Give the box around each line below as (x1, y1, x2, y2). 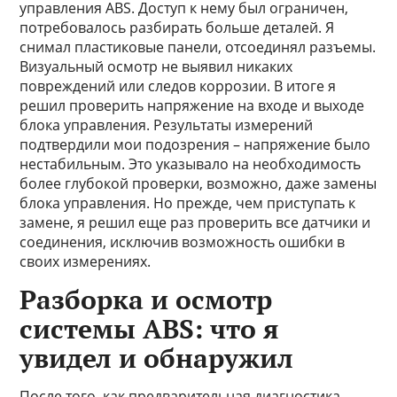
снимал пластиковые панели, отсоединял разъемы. (19, 37, 377, 57)
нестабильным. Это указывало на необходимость (19, 154, 362, 174)
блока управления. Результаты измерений (19, 115, 314, 135)
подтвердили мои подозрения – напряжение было (19, 135, 371, 154)
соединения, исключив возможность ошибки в (19, 232, 346, 252)
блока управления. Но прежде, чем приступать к (19, 193, 356, 213)
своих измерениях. (19, 252, 152, 271)
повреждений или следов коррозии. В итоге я (19, 76, 337, 96)
